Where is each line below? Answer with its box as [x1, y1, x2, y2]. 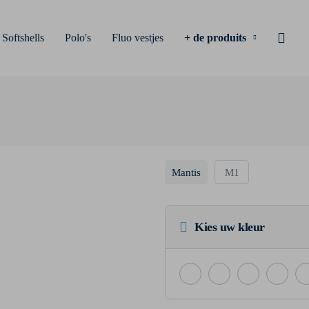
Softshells [2, 31, 44, 43]
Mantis [172, 166, 201, 178]
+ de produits [184, 31, 246, 43]
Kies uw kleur [195, 220, 265, 234]
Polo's [65, 31, 91, 43]
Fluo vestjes [112, 31, 163, 43]
